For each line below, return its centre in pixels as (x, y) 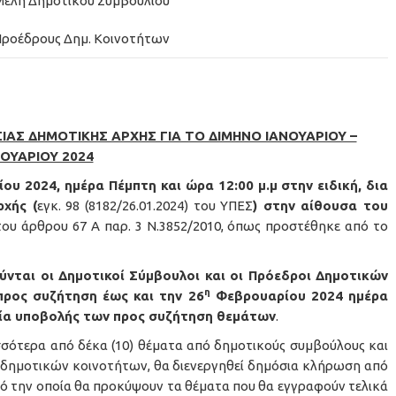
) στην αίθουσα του (321, 206)
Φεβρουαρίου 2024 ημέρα (299, 296)
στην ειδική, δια (335, 185)
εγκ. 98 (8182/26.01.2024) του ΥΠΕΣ (145, 206)
